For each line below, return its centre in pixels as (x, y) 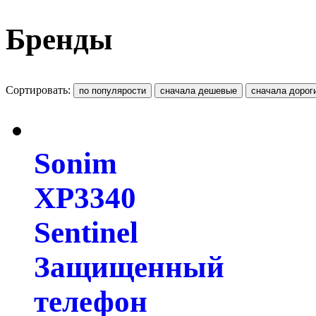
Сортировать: (39, 90)
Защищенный (129, 267)
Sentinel (86, 233)
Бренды (59, 39)
